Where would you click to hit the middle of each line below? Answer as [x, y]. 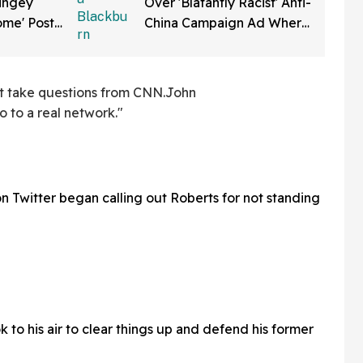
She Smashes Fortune [210, 43]
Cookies [169, 63]
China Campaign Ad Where [226, 23]
